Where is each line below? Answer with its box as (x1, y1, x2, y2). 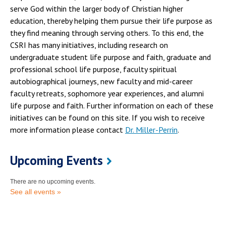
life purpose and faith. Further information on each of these (10, 100, 213, 110)
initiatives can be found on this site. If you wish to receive (10, 112, 205, 123)
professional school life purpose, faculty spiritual (10, 64, 177, 74)
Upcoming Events (10, 152, 103, 168)
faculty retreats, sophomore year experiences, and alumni (10, 88, 204, 98)
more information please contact (10, 124, 125, 135)
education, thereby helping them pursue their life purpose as (10, 15, 212, 26)
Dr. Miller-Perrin (125, 124, 178, 135)
